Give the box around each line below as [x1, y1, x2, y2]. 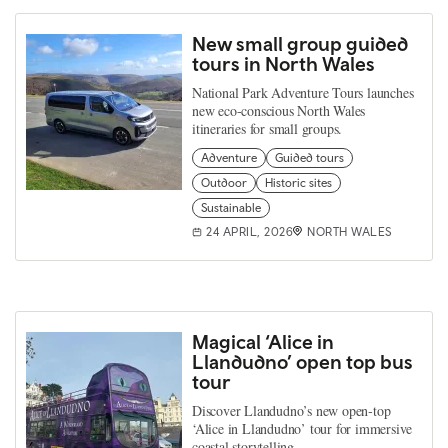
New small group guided [192, 32, 408, 55]
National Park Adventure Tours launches [192, 83, 414, 102]
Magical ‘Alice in [192, 330, 334, 353]
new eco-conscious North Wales [192, 101, 366, 120]
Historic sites [265, 176, 332, 190]
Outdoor [201, 176, 247, 190]
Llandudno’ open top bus [192, 350, 413, 373]
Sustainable [201, 201, 261, 215]
